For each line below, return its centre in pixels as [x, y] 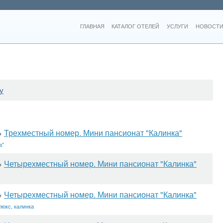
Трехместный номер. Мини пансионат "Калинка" [93, 133]
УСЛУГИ [177, 26]
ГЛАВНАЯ [92, 26]
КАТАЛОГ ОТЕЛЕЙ [136, 26]
